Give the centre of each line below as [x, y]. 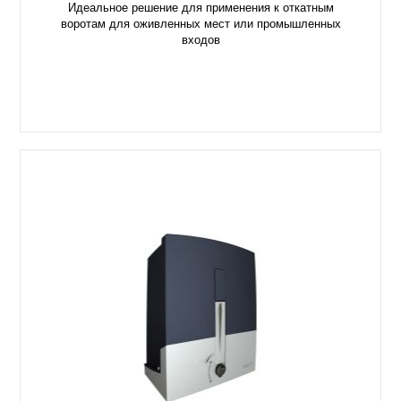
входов [200, 42]
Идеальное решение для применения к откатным [200, 10]
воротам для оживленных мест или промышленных [200, 26]
